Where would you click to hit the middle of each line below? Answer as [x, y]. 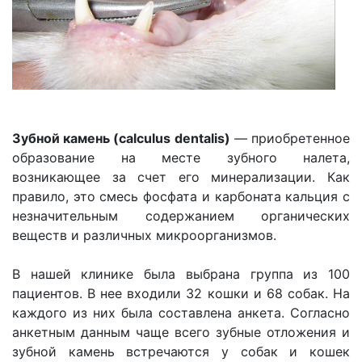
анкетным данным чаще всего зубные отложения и [181, 332]
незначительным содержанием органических [181, 216]
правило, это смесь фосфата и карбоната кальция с [181, 196]
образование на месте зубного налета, [181, 158]
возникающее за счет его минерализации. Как [181, 177]
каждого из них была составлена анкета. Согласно [181, 313]
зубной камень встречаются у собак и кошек [181, 351]
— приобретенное [290, 138]
